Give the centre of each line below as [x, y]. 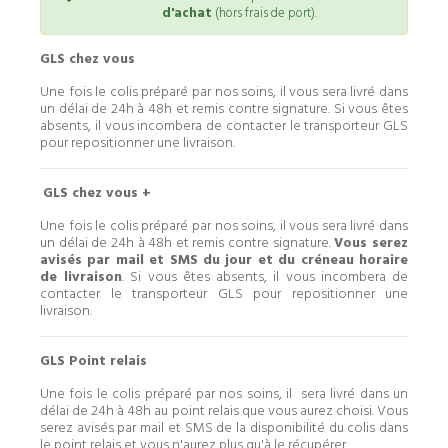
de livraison [81, 277]
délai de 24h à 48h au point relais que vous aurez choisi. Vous [224, 411]
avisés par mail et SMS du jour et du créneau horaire [224, 260]
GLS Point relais [93, 361]
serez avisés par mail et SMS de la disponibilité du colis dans [224, 428]
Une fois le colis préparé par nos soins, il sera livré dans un [224, 394]
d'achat [186, 13]
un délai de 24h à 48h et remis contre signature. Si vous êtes [224, 109]
